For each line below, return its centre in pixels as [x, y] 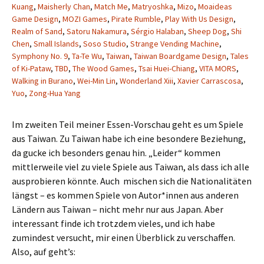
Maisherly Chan [64, 6]
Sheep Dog [207, 31]
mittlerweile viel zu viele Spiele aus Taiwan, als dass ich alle [131, 167]
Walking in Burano [42, 81]
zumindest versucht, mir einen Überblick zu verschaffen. [123, 237]
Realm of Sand [37, 31]
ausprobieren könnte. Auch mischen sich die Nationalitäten [132, 181]
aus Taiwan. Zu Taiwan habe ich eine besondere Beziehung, [129, 138]
